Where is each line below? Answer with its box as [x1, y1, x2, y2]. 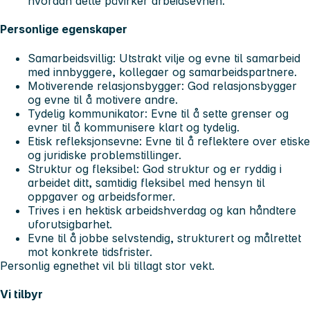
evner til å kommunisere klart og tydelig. [28, 120, 239, 134]
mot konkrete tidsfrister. [28, 244, 152, 259]
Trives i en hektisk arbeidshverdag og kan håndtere [28, 203, 296, 217]
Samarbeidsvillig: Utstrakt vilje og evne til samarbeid [28, 51, 300, 65]
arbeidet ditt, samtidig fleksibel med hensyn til [28, 175, 265, 190]
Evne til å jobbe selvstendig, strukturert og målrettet [28, 230, 301, 245]
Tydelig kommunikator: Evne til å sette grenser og [28, 106, 289, 120]
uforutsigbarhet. [28, 217, 112, 231]
